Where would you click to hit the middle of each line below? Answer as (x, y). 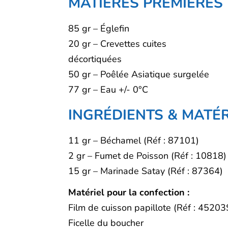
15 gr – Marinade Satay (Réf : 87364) (146, 171)
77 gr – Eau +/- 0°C (108, 90)
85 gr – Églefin (99, 29)
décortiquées (95, 59)
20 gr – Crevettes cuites (118, 44)
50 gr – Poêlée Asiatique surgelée (139, 75)
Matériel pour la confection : (129, 193)
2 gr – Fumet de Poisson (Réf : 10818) (148, 156)
